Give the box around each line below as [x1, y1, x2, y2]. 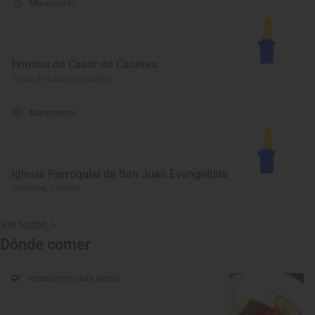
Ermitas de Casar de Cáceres [11, 58, 157, 71]
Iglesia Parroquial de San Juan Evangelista [11, 167, 228, 181]
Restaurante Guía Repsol [28, 274, 121, 283]
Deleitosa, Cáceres [11, 184, 80, 193]
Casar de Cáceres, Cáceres [11, 74, 111, 84]
